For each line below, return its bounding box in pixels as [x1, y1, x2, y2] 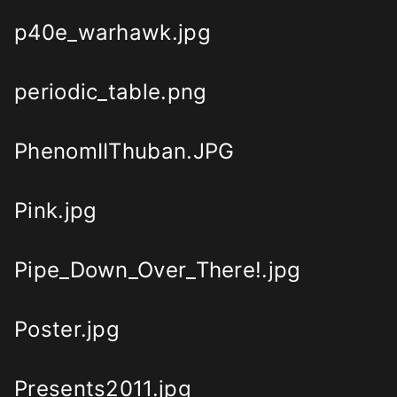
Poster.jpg [14, 316, 120, 343]
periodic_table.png [14, 79, 207, 105]
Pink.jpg [14, 198, 97, 224]
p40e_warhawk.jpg [14, 19, 211, 46]
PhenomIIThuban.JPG [14, 138, 235, 165]
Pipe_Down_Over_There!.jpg [14, 257, 301, 284]
